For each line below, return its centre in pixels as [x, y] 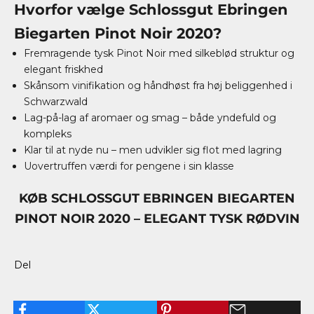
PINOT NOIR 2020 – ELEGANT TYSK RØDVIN [157, 219]
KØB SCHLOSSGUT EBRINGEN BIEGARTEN [157, 198]
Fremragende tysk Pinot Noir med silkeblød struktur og [159, 53]
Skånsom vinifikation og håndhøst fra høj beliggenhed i [158, 86]
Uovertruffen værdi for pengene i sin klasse [129, 166]
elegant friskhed [63, 69]
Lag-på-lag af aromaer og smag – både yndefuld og [150, 118]
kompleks [48, 134]
